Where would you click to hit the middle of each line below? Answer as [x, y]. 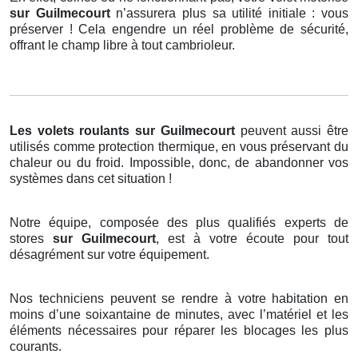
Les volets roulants [70, 131]
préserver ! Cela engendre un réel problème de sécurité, [179, 30]
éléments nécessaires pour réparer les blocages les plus [179, 331]
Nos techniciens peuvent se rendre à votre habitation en [179, 299]
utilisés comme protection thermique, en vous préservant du [179, 147]
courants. [36, 347]
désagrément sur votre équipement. [109, 255]
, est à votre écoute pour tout [252, 239]
